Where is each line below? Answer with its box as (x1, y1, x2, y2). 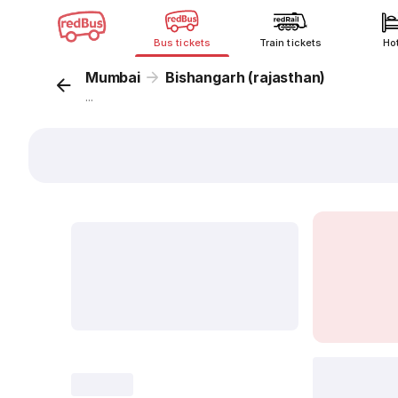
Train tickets (259, 36, 322, 49)
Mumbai (85, 68, 140, 86)
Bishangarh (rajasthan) (165, 68, 326, 86)
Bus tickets (154, 36, 211, 49)
